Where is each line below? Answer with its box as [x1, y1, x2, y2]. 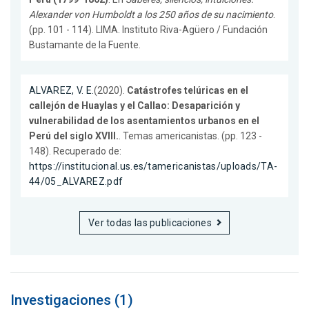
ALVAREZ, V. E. [29, 84, 94, 96]
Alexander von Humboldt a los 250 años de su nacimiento [29, 8, 273, 20]
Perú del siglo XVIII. [29, 130, 119, 141]
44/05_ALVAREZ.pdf [29, 175, 123, 187]
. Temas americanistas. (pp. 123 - [119, 130, 262, 141]
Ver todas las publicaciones [88, 217, 212, 228]
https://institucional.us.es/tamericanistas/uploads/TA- [29, 160, 278, 172]
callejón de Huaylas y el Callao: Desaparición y [29, 99, 240, 111]
